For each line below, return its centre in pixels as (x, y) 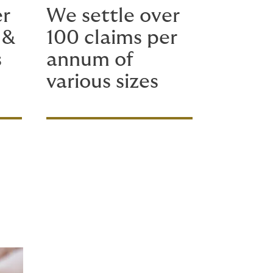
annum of (90, 60)
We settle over (113, 16)
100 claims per (112, 38)
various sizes (102, 82)
